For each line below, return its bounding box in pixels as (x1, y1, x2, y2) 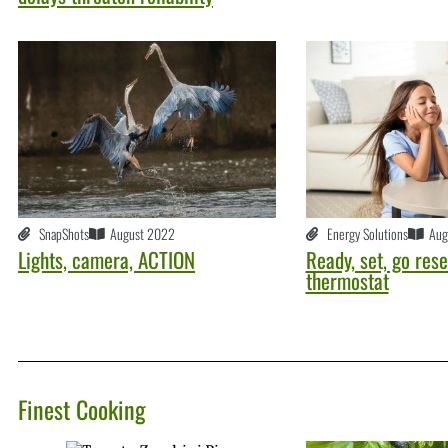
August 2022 (110, 223, 175, 245)
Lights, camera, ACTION (18, 244, 195, 276)
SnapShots (39, 223, 89, 245)
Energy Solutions (326, 223, 408, 245)
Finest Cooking (18, 391, 146, 428)
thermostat (305, 265, 389, 297)
